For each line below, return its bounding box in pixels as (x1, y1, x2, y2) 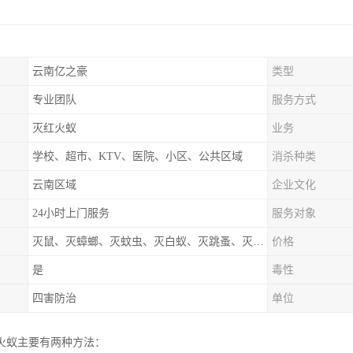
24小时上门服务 (32, 207, 110, 219)
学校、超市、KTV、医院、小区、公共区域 (32, 150, 243, 162)
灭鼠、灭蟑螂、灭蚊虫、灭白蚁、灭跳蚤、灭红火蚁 (253, 236, 264, 247)
